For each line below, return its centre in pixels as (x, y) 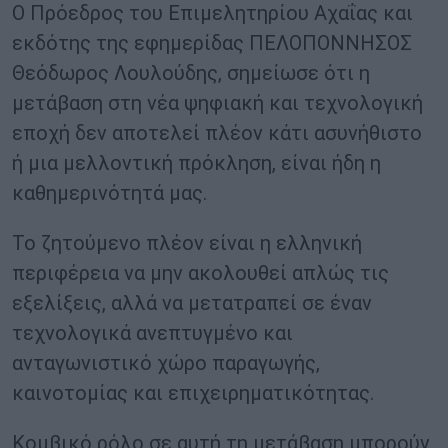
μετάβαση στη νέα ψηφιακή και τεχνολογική (217, 103)
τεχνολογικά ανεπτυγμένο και (152, 333)
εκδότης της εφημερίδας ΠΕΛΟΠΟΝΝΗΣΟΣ (212, 43)
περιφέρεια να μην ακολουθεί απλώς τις (200, 273)
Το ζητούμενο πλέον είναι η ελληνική (187, 243)
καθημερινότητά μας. (109, 193)
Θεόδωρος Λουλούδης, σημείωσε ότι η (191, 73)
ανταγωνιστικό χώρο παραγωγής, (166, 363)
